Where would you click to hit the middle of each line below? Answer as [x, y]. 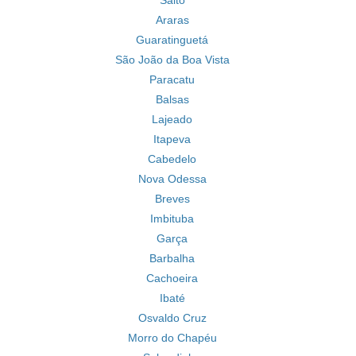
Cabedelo [172, 159]
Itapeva [172, 139]
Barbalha [172, 258]
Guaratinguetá [172, 40]
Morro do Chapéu [172, 338]
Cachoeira [172, 278]
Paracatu [172, 79]
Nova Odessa [172, 179]
